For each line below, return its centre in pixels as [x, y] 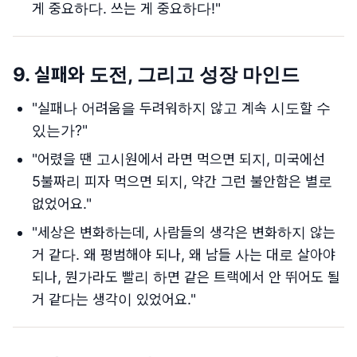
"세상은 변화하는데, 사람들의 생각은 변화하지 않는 [184, 232]
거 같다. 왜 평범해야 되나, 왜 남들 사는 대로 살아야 [184, 255]
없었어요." [62, 204]
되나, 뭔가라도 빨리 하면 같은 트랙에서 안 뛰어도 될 [186, 277]
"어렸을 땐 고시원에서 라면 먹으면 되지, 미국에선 [178, 159]
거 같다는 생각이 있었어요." [114, 299]
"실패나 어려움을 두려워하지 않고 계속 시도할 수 [181, 108]
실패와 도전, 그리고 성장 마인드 [167, 75]
